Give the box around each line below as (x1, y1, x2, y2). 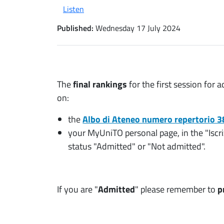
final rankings (73, 77, 127, 91)
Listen (63, 2, 84, 15)
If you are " (57, 182, 98, 196)
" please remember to (135, 182, 217, 196)
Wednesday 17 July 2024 (95, 21, 180, 34)
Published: (57, 21, 93, 34)
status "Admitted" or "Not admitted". (68, 139, 206, 153)
